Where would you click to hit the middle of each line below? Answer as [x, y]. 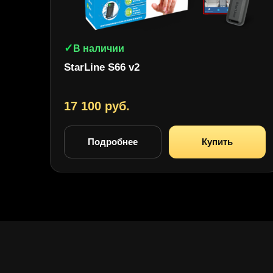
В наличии [99, 48]
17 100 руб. [97, 106]
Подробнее [112, 141]
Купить [217, 141]
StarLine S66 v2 [102, 67]
